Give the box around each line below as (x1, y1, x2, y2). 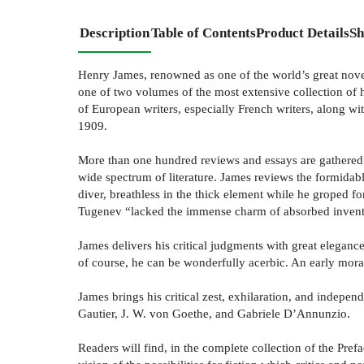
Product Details (256, 24, 349, 41)
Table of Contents (151, 24, 256, 41)
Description (80, 24, 149, 41)
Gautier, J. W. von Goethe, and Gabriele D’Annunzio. (78, 305, 350, 320)
